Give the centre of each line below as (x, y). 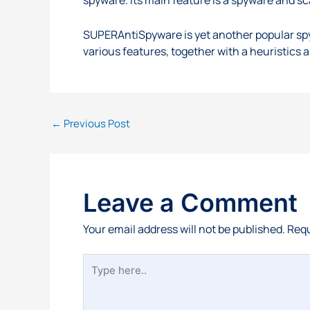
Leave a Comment (190, 202)
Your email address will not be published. (184, 229)
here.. (98, 278)
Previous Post (96, 123)
